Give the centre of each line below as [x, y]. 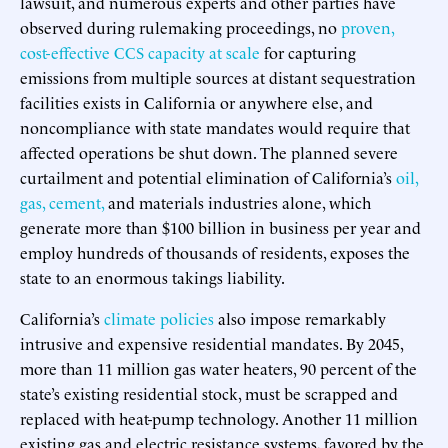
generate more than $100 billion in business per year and [220, 226]
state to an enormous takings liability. [152, 276]
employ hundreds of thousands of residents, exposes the [215, 251]
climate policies [159, 317]
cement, [76, 201]
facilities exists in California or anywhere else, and [196, 101]
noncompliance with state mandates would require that [215, 126]
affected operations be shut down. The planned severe [209, 151]
